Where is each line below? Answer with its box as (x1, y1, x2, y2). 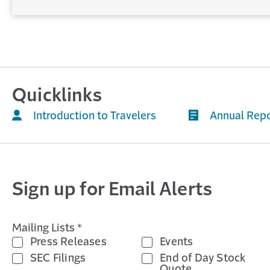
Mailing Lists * (12, 223, 82, 234)
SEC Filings (30, 253, 86, 265)
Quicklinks (12, 87, 102, 105)
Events (160, 237, 193, 248)
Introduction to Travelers (33, 111, 156, 122)
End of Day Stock (160, 253, 246, 265)
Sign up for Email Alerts (12, 181, 213, 200)
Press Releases (30, 237, 107, 248)
